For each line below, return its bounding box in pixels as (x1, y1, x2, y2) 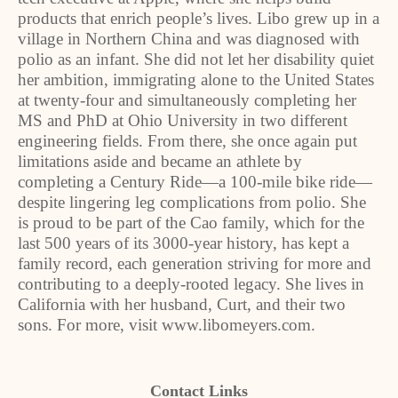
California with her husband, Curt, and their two (18, 295, 346, 314)
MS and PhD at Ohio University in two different (18, 111, 347, 130)
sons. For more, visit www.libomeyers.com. (18, 315, 315, 334)
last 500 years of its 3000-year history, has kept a (18, 234, 349, 252)
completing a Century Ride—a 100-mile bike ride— (18, 172, 372, 191)
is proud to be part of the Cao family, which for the (18, 213, 364, 232)
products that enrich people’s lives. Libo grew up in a (18, 9, 379, 28)
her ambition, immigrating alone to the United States (18, 70, 374, 89)
